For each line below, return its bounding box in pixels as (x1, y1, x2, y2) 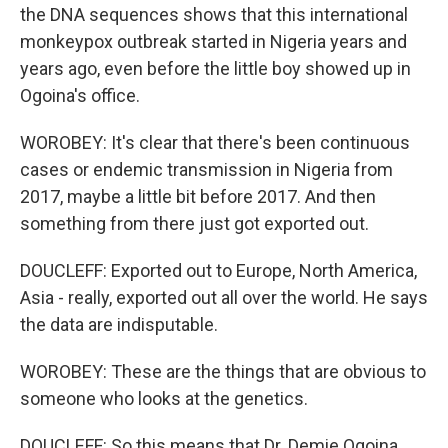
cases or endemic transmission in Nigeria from (20, 159, 393, 180)
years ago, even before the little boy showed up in (20, 58, 411, 79)
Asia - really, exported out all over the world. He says (20, 287, 428, 308)
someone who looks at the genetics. (20, 388, 308, 409)
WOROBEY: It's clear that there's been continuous (20, 132, 410, 153)
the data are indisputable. (20, 314, 218, 335)
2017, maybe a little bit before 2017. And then (20, 186, 376, 207)
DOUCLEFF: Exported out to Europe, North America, (20, 260, 417, 281)
